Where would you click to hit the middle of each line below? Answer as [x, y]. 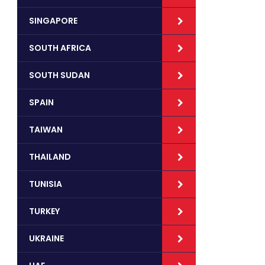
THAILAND [50, 157]
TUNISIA [46, 184]
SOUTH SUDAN [59, 75]
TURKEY [44, 211]
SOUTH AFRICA [60, 48]
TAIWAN [46, 130]
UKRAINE [46, 238]
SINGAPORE [53, 21]
